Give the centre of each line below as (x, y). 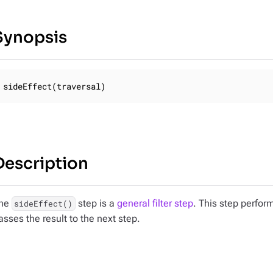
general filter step (155, 203)
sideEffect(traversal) (54, 86)
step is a (96, 203)
